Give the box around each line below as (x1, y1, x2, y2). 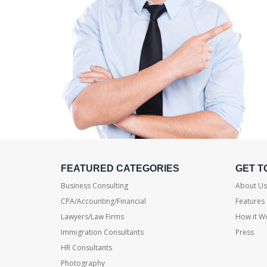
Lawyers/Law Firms (61, 212, 124, 222)
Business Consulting (61, 181, 128, 191)
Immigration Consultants (61, 227, 144, 237)
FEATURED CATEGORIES (61, 163, 179, 173)
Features (235, 196, 265, 206)
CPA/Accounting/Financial (61, 196, 146, 206)
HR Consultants (61, 243, 112, 253)
